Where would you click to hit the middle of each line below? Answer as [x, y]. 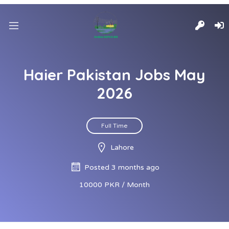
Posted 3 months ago [122, 167]
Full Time [114, 125]
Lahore [122, 147]
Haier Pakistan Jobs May [114, 75]
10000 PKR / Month [114, 185]
